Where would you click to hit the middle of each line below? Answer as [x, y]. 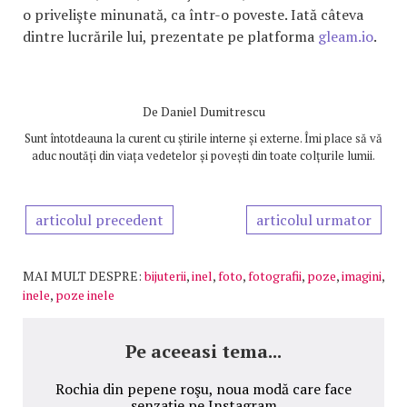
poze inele [85, 295]
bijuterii [165, 276]
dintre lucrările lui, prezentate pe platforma [170, 36]
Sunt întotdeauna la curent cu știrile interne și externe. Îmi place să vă [203, 138]
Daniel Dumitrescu [213, 111]
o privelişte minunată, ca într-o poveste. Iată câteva [193, 15]
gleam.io [346, 36]
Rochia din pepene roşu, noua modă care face [203, 389]
